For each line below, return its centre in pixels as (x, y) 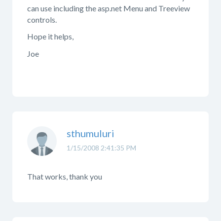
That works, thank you (65, 176)
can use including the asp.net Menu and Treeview (109, 8)
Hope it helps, (50, 36)
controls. (42, 19)
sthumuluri (91, 133)
